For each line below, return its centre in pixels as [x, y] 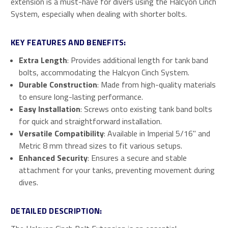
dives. [29, 182]
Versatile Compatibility [62, 133]
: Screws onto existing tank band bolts [147, 109]
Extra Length [43, 60]
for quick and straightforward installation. [91, 121]
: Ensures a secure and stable [137, 158]
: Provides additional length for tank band [138, 60]
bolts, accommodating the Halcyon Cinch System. [104, 72]
